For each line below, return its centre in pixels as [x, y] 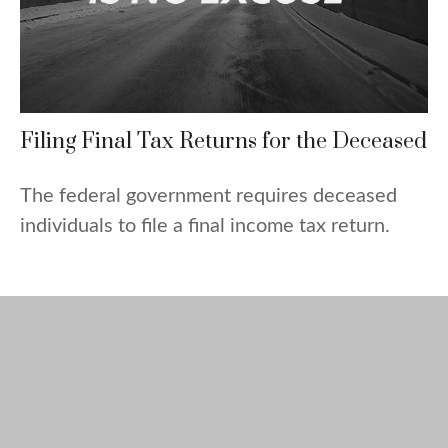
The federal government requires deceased [208, 196]
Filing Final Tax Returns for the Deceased [223, 142]
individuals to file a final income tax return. [205, 226]
